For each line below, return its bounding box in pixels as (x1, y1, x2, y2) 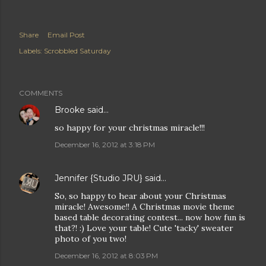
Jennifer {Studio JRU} (55, 173, 142, 183)
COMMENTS (19, 88, 62, 97)
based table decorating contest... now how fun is (55, 212, 245, 223)
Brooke (55, 104, 85, 115)
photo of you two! (55, 233, 126, 244)
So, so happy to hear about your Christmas (55, 191, 226, 201)
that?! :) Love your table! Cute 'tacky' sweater (55, 223, 233, 233)
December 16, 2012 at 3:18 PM (55, 140, 155, 149)
